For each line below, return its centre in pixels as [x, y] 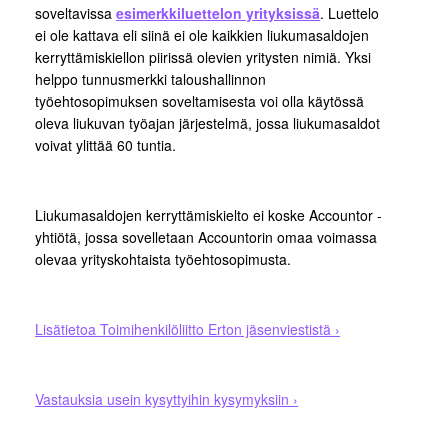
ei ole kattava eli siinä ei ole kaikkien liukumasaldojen [202, 35]
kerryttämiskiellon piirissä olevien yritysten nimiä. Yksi [203, 57]
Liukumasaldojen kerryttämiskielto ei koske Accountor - [208, 215]
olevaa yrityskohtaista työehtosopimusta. [169, 259]
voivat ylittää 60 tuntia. [105, 145]
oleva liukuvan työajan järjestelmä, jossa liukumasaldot [207, 123]
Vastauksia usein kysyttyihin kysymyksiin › [166, 399]
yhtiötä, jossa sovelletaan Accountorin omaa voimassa [206, 237]
